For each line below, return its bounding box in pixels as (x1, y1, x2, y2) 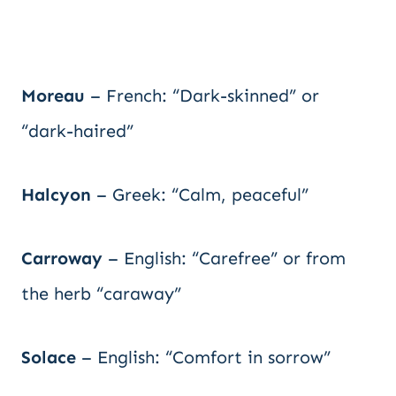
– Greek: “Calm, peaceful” (91, 184, 308, 205)
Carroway (21, 247, 103, 269)
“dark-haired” (21, 120, 133, 141)
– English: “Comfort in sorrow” (76, 346, 331, 368)
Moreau (21, 85, 85, 106)
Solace (21, 346, 76, 368)
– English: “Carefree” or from (103, 247, 346, 269)
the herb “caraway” (21, 283, 181, 304)
